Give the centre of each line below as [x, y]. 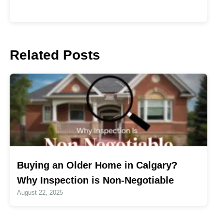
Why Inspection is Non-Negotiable [95, 180]
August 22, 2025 [40, 192]
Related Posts [55, 55]
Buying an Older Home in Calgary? [97, 165]
